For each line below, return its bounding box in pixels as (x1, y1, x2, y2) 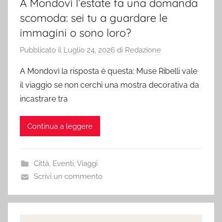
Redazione (125, 46, 161, 55)
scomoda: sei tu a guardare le (20, 10, 167, 25)
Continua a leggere (27, 121, 93, 131)
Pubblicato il (20, 46, 63, 55)
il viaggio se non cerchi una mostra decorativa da (20, 80, 199, 90)
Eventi (52, 159, 74, 168)
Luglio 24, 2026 (63, 46, 115, 55)
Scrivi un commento (33, 172, 103, 181)
